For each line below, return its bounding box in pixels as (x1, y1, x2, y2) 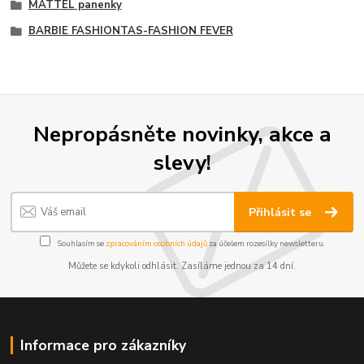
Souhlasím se (55, 237, 106, 249)
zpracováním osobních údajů (105, 237, 207, 249)
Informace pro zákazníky (19, 335, 186, 355)
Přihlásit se (249, 204, 315, 220)
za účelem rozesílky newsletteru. (206, 237, 325, 249)
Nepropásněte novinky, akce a (32, 119, 331, 149)
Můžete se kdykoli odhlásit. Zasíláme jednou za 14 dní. (68, 260, 296, 273)
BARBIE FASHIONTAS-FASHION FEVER (28, 23, 233, 38)
